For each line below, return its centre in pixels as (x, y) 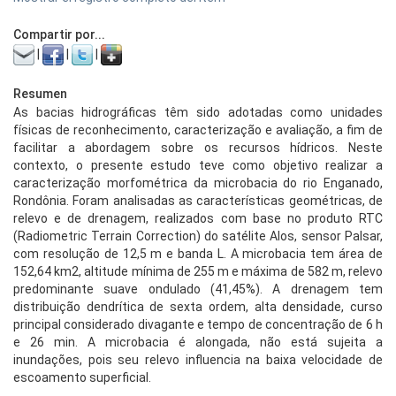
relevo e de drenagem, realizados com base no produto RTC (198, 218)
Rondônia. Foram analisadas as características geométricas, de (198, 201)
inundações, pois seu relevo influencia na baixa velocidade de (198, 360)
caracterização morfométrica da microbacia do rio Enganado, (198, 183)
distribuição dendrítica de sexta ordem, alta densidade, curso (198, 307)
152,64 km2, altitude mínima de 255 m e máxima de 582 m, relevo (198, 271)
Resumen (40, 94)
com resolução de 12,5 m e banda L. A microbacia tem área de (198, 254)
